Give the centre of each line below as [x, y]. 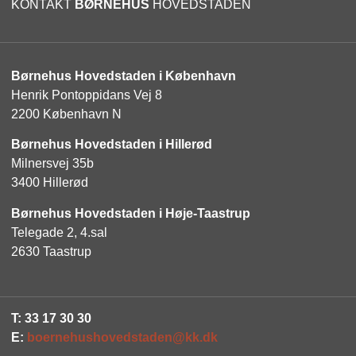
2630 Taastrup [51, 251]
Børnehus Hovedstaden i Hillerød [112, 145]
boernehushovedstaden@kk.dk [122, 338]
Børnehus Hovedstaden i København [124, 75]
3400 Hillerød [50, 183]
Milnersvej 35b [52, 164]
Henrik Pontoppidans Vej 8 [87, 95]
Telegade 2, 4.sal [61, 232]
